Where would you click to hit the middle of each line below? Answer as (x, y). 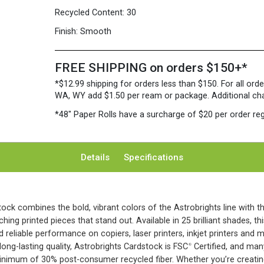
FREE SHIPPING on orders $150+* (151, 68)
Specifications (154, 157)
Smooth (96, 32)
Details (95, 157)
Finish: (67, 32)
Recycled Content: (90, 13)
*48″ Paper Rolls (87, 115)
